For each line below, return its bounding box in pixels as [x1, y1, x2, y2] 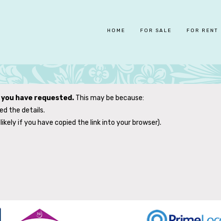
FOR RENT [186, 28, 218, 34]
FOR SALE [140, 28, 172, 34]
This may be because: [75, 94, 144, 102]
